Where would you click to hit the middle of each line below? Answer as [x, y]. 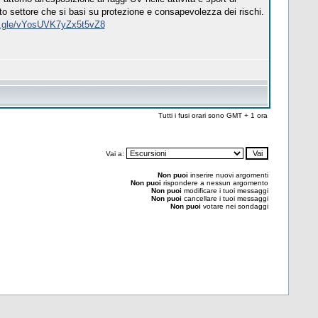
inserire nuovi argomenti [228, 175]
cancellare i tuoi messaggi [225, 198]
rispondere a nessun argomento [214, 183]
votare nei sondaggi [234, 206]
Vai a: [116, 154]
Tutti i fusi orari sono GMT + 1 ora [213, 115]
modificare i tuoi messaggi [225, 191]
